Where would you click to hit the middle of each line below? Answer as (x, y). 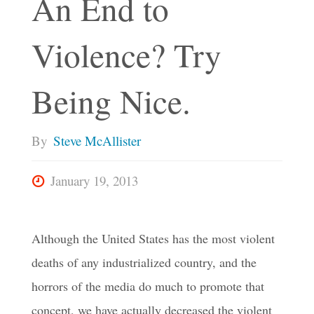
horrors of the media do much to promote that (148, 286)
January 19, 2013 (95, 181)
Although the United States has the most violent (153, 239)
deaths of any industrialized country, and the (144, 262)
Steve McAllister (97, 141)
